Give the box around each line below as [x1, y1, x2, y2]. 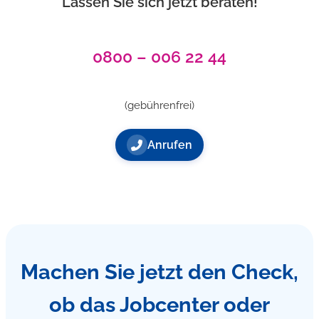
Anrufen [147, 138, 192, 152]
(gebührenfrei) [125, 98, 194, 111]
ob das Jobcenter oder [49, 293, 270, 318]
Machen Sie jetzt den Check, [21, 260, 298, 285]
